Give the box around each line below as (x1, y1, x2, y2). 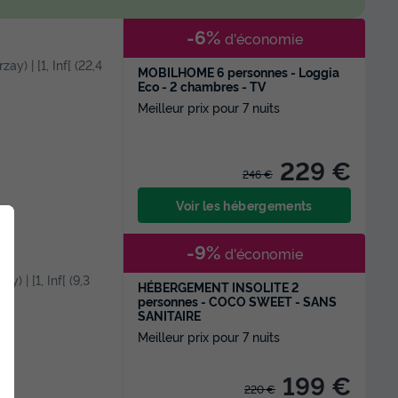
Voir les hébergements (176, 196, 313, 213)
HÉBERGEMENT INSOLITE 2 (138, 278, 299, 295)
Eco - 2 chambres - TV (138, 77, 266, 94)
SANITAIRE (138, 306, 201, 323)
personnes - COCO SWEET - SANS (138, 292, 337, 309)
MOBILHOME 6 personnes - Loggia (138, 63, 339, 80)
